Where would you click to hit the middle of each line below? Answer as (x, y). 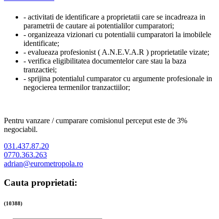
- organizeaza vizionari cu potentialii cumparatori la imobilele (117, 35)
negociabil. (21, 130)
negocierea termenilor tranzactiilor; (77, 88)
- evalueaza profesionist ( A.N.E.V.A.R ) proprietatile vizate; (116, 52)
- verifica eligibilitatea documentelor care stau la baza (105, 61)
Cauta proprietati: (41, 183)
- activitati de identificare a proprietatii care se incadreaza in (114, 17)
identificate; (41, 44)
